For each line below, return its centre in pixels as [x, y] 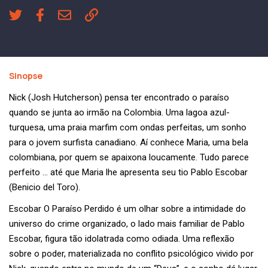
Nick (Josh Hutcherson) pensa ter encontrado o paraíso [119, 98]
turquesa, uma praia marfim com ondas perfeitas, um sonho [128, 128]
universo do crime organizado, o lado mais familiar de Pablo [127, 224]
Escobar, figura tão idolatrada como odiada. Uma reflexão [122, 239]
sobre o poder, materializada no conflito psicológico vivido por [131, 254]
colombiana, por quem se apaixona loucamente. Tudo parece [129, 158]
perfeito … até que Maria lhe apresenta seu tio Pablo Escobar [128, 173]
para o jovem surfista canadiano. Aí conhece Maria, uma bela [129, 143]
